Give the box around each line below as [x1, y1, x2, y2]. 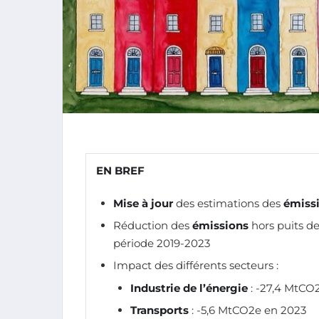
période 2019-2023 [113, 236, 210, 250]
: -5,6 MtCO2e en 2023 [189, 303, 306, 318]
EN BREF [96, 163, 145, 177]
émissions [192, 218, 249, 232]
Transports [130, 303, 189, 318]
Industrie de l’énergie [130, 281, 248, 295]
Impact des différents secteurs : [113, 258, 278, 273]
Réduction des [113, 218, 192, 232]
